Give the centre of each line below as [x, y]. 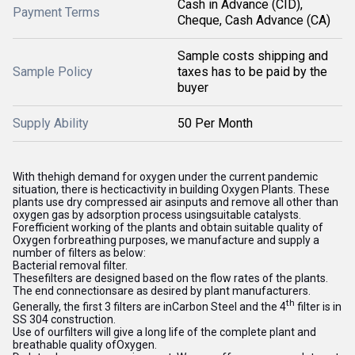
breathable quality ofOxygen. [85, 344]
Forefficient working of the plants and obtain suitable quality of [168, 227]
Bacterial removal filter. [70, 265]
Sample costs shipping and [253, 56]
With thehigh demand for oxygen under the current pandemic [165, 177]
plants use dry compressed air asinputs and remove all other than [176, 202]
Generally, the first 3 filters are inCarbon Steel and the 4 [149, 306]
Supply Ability [51, 123]
